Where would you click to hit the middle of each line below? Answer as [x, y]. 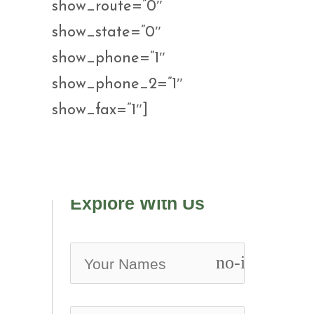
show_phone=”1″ [109, 59]
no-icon [244, 263]
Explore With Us [137, 203]
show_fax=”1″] [100, 111]
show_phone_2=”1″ [117, 85]
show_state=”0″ [107, 33]
